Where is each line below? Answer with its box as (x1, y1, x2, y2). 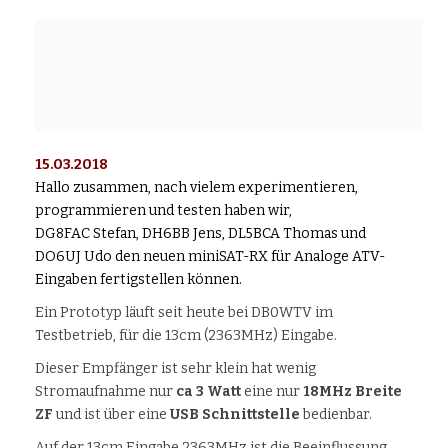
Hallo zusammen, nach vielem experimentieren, (35, 179, 358, 197)
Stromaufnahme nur (35, 383, 176, 401)
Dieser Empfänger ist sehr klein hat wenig (35, 360, 316, 378)
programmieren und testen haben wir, (35, 202, 292, 220)
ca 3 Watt (176, 383, 241, 401)
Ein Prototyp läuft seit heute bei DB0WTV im (35, 304, 333, 322)
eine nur (241, 383, 303, 401)
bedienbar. (300, 406, 372, 424)
